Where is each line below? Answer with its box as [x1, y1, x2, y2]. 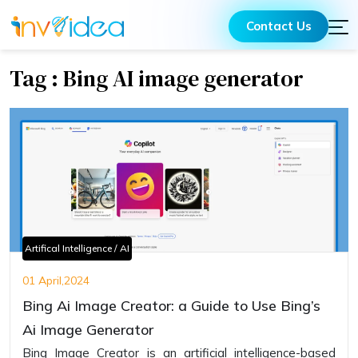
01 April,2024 [22, 273, 89, 288]
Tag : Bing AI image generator [10, 63, 304, 93]
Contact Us [245, 18, 312, 34]
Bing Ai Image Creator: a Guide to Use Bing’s [22, 296, 320, 315]
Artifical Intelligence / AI [25, 242, 129, 254]
